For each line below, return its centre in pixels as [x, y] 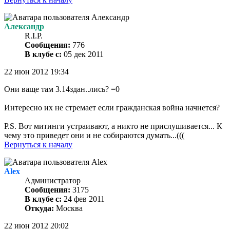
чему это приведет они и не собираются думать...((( [94, 136]
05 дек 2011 [83, 54]
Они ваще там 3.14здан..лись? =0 [62, 89]
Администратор [53, 181]
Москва [68, 208]
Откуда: [39, 208]
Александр [24, 27]
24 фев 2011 [83, 199]
